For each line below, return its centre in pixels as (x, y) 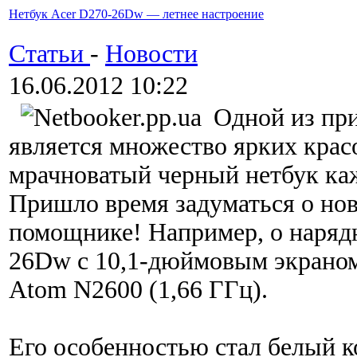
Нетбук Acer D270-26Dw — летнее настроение (136, 14)
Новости (151, 53)
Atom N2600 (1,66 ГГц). (138, 289)
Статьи (49, 53)
